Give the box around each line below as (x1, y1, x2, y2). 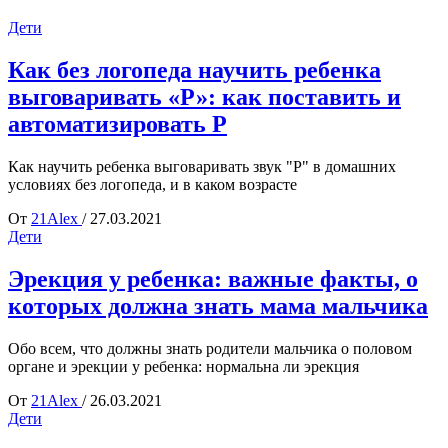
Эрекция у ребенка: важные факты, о (8, 265, 418, 292)
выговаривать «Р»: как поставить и (8, 83, 401, 110)
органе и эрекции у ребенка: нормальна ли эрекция (8, 357, 359, 375)
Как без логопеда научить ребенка (8, 56, 381, 83)
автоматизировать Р (8, 110, 227, 137)
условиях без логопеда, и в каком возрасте (8, 175, 297, 193)
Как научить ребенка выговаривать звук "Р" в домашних (8, 157, 396, 175)
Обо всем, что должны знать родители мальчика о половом (8, 339, 412, 357)
